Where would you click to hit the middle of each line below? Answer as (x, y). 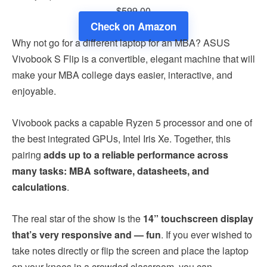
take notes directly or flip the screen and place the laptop (130, 250)
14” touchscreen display (198, 218)
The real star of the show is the (77, 218)
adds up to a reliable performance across (136, 154)
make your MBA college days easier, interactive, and (122, 74)
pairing (28, 154)
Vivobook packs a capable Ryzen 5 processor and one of (132, 122)
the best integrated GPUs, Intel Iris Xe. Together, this (121, 138)
